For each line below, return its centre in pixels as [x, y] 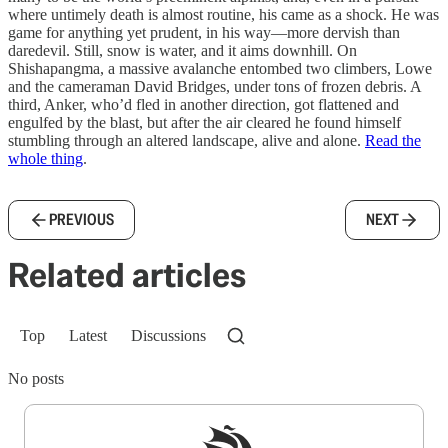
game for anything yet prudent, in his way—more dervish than [204, 32]
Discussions [168, 335]
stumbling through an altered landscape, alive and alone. [186, 140]
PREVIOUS [81, 219]
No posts [36, 378]
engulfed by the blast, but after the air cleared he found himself [204, 122]
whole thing [45, 158]
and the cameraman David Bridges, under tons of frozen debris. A [214, 86]
